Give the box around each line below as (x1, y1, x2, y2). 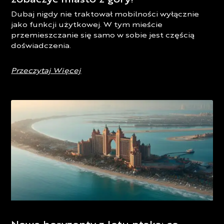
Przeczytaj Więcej (11, 67, 81, 75)
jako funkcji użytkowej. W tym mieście (11, 21, 163, 29)
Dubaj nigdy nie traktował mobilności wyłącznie (11, 10, 199, 18)
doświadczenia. (11, 42, 71, 50)
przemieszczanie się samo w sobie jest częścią (11, 31, 195, 39)
